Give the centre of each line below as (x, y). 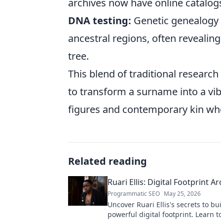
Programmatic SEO (134, 193)
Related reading (108, 161)
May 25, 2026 (182, 193)
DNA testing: (100, 20)
